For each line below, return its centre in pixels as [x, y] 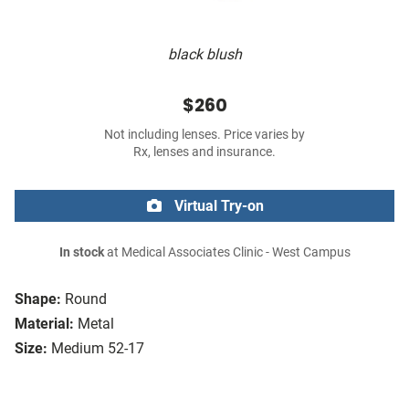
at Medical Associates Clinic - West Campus [227, 253]
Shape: [38, 299]
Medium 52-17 [98, 349]
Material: [44, 324]
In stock [81, 253]
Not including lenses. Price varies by [204, 135]
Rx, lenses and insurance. [204, 152]
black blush [204, 55]
